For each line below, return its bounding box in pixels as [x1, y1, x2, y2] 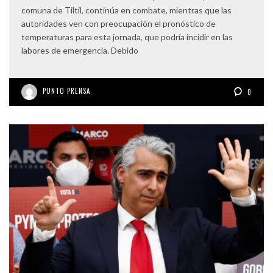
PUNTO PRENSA [43, 85, 90, 96]
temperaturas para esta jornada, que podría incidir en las [21, 31, 233, 42]
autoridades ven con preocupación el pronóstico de [21, 18, 216, 29]
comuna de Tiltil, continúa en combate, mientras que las [21, 4, 232, 15]
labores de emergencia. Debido [21, 44, 138, 55]
